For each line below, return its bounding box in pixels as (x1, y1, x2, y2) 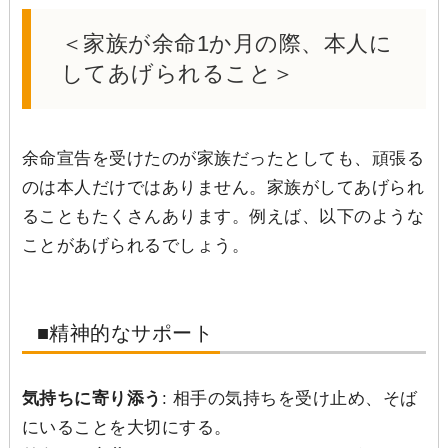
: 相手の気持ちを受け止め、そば (161, 388, 418, 408)
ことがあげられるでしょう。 (21, 235, 250, 255)
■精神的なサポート (36, 321, 214, 344)
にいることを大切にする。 (21, 417, 232, 437)
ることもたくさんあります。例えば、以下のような (21, 206, 425, 226)
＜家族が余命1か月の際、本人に (60, 30, 393, 56)
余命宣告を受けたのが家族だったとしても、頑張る (21, 148, 425, 168)
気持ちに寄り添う (21, 388, 162, 408)
